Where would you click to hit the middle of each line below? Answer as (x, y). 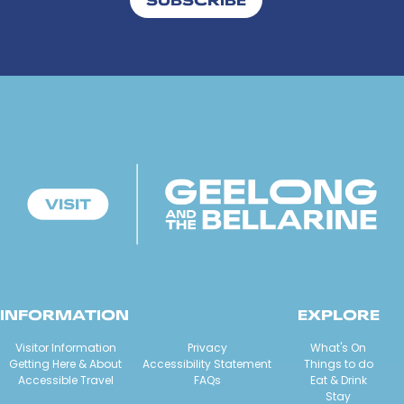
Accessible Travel (65, 380)
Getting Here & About (65, 364)
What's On (338, 348)
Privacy (207, 348)
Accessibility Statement (207, 364)
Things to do (338, 364)
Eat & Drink (338, 380)
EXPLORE (338, 314)
